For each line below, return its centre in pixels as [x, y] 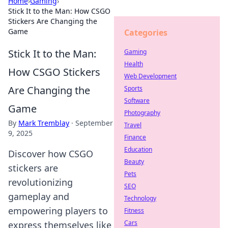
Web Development [150, 76]
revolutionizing [40, 182]
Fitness [134, 210]
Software [137, 101]
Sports [133, 88]
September [94, 123]
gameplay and [39, 196]
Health [134, 64]
